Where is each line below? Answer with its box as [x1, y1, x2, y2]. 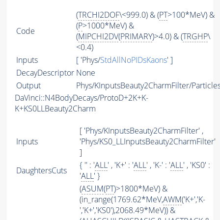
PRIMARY [120, 31, 152, 42]
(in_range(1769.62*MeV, [80, 194, 163, 205]
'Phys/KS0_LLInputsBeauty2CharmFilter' [80, 136, 216, 147]
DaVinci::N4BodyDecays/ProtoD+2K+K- [15, 92, 148, 104]
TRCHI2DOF [78, 9, 119, 21]
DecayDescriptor [16, 67, 74, 79]
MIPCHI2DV [78, 31, 118, 42]
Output [16, 80, 41, 91]
